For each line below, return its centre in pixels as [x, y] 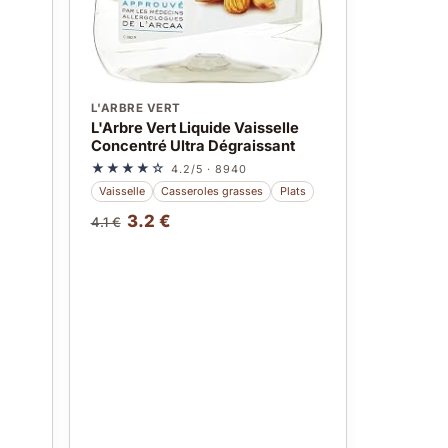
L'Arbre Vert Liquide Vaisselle [194, 128]
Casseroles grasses [212, 190]
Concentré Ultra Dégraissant [192, 146]
